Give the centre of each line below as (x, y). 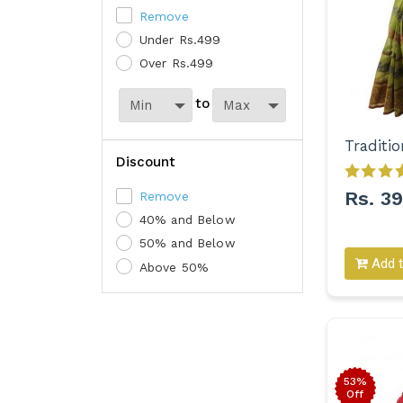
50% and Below (187, 243)
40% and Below (187, 219)
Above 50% (174, 267)
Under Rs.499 (180, 39)
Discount (146, 161)
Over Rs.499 (176, 63)
